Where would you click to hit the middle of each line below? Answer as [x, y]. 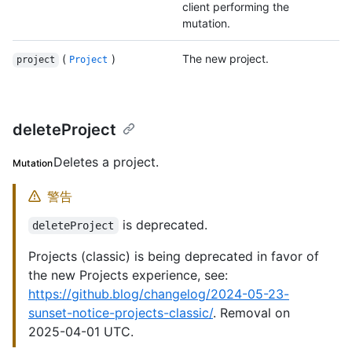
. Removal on [251, 313]
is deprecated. [163, 225]
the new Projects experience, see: [128, 275]
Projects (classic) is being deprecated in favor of [174, 257]
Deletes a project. [106, 162]
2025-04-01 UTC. [81, 332]
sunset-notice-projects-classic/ [121, 313]
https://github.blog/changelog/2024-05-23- [159, 294]
